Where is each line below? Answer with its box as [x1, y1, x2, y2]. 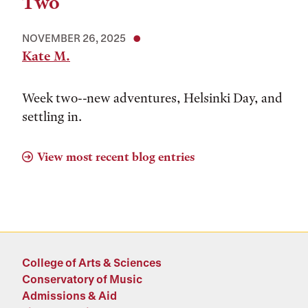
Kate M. [22, 48, 70, 64]
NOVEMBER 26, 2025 [22, 32, 126, 44]
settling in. [22, 109, 85, 124]
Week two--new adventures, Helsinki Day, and [22, 90, 283, 106]
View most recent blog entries [37, 150, 195, 164]
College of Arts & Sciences [22, 256, 162, 269]
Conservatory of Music [22, 272, 142, 285]
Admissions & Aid [22, 289, 117, 302]
